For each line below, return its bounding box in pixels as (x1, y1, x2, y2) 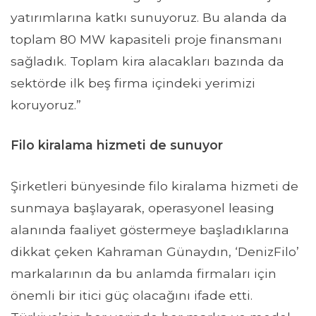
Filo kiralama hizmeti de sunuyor (11, 138, 223, 153)
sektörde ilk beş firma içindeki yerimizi (11, 75, 255, 91)
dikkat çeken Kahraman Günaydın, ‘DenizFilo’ (11, 243, 299, 259)
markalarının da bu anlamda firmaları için (11, 265, 276, 281)
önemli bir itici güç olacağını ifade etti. (11, 287, 253, 303)
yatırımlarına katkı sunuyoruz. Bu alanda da (11, 10, 287, 25)
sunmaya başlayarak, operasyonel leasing (11, 200, 274, 215)
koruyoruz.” (11, 97, 81, 113)
